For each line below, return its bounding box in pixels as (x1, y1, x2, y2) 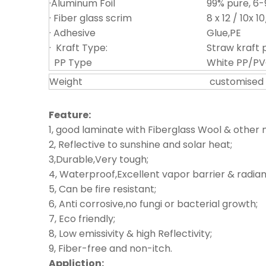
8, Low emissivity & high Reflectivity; (49, 227, 212, 240)
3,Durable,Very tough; (49, 153, 148, 166)
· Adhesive (49, 26, 96, 40)
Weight (49, 75, 83, 88)
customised (210, 75, 264, 88)
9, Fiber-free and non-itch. (49, 242, 172, 255)
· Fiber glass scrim (49, 11, 132, 25)
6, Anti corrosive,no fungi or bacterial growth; (49, 197, 258, 211)
